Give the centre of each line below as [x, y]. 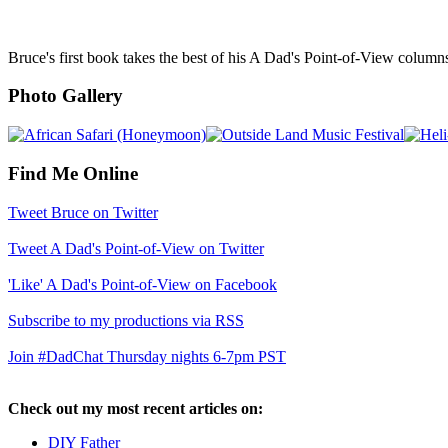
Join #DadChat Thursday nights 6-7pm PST [147, 356]
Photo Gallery [65, 96]
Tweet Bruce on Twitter [83, 212]
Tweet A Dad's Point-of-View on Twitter [136, 248]
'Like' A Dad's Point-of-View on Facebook [142, 284]
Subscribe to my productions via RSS [126, 320]
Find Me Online [73, 173]
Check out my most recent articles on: [135, 408]
